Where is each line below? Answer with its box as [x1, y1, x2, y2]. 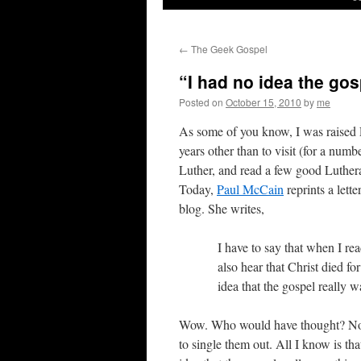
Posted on [179, 95, 223, 109]
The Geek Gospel [189, 42, 268, 56]
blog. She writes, [179, 200, 264, 217]
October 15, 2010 [226, 95, 301, 109]
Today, [179, 180, 217, 197]
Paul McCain [217, 180, 284, 197]
